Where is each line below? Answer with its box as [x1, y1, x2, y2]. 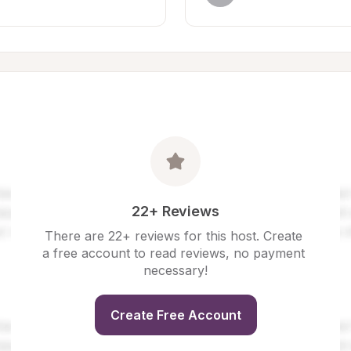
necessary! [143, 262, 208, 278]
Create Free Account [110, 307, 241, 323]
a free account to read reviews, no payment [42, 245, 305, 261]
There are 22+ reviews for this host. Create [45, 228, 302, 244]
